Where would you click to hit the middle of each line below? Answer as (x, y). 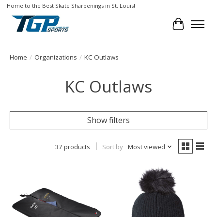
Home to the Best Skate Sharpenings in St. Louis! (71, 6)
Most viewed (146, 147)
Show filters (108, 120)
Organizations (56, 57)
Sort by (112, 147)
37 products (72, 147)
